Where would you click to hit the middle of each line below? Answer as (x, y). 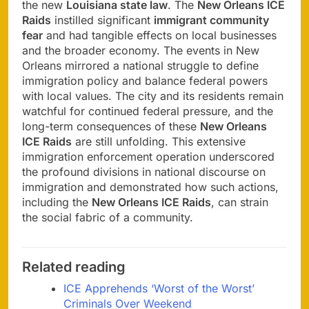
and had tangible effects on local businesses (160, 36)
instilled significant (102, 20)
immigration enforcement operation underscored (148, 157)
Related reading (74, 267)
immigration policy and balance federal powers (145, 81)
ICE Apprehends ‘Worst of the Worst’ (159, 289)
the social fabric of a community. (108, 218)
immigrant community (211, 20)
